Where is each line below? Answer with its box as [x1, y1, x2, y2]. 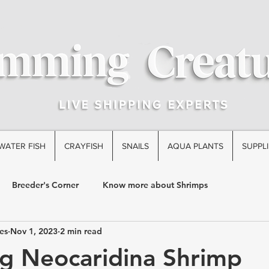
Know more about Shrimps [103, 179, 208, 190]
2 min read [60, 225, 102, 237]
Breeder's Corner [12, 179, 79, 190]
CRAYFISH [64, 141, 103, 151]
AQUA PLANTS [168, 141, 223, 151]
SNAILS [122, 141, 149, 151]
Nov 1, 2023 [10, 225, 58, 237]
